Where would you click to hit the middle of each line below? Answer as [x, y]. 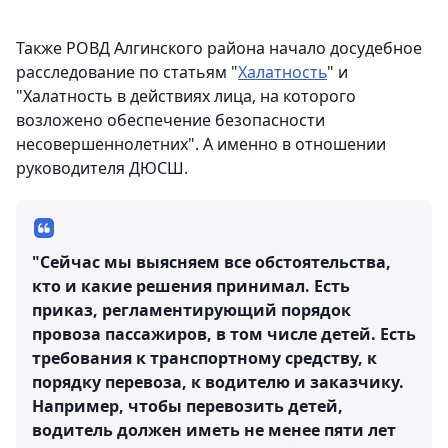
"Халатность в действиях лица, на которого [186, 96]
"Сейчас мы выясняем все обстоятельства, [211, 262]
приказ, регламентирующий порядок [191, 310]
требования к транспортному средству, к [204, 358]
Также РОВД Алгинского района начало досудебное [219, 48]
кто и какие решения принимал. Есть [191, 286]
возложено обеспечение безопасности [170, 120]
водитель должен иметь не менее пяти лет [214, 430]
